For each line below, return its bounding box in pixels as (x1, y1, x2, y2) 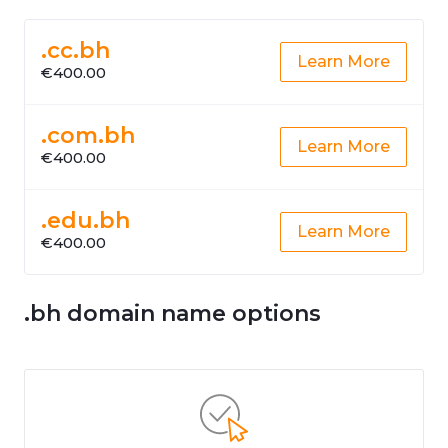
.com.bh (41, 122, 135, 149)
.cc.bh (41, 37, 110, 64)
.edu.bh (41, 207, 130, 234)
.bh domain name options (24, 300, 321, 327)
